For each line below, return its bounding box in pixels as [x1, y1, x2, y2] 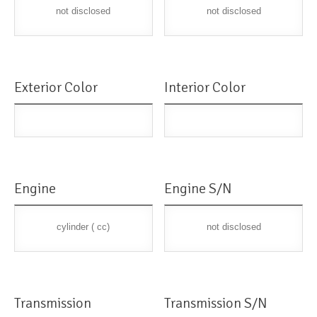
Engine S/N [164, 180, 233, 198]
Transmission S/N [164, 294, 268, 313]
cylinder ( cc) [57, 221, 110, 233]
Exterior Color [14, 79, 98, 97]
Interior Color [164, 79, 246, 97]
